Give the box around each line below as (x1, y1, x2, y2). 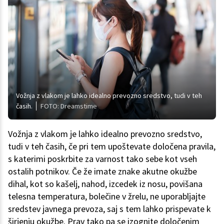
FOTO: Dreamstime (40, 101, 97, 111)
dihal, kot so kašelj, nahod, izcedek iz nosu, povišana (8, 178, 202, 190)
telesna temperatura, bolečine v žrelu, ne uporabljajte (8, 190, 205, 202)
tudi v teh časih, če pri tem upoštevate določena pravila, (8, 140, 215, 152)
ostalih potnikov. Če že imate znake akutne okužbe (8, 165, 197, 177)
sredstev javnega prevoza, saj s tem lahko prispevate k (8, 203, 211, 215)
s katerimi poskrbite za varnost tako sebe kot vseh (8, 153, 197, 165)
